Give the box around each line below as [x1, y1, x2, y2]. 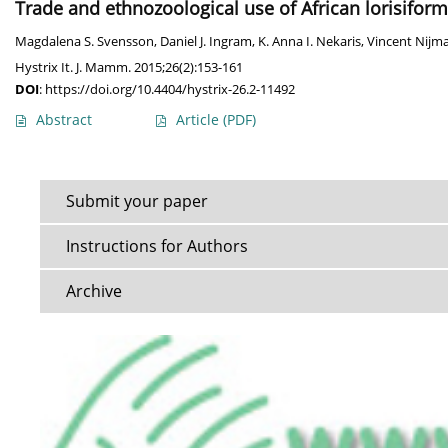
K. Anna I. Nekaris [258, 33, 361, 51]
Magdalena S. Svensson [15, 33, 154, 51]
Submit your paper [66, 190, 208, 213]
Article [176, 110, 223, 130]
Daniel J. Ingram [160, 33, 252, 51]
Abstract [36, 110, 92, 130]
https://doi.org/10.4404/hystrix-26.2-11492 [45, 80, 295, 99]
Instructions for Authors [66, 235, 248, 258]
